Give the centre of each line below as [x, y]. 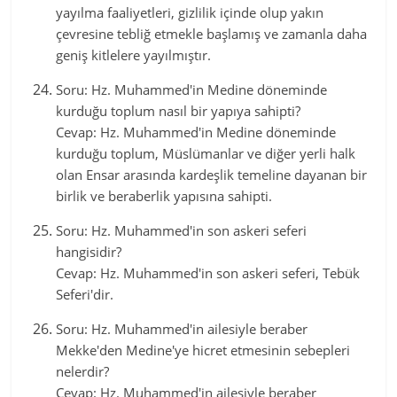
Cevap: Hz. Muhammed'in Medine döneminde [196, 132]
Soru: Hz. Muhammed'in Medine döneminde [192, 90]
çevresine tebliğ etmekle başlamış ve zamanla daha [212, 34]
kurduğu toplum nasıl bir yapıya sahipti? [179, 111]
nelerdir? [83, 371]
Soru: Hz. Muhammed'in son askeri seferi [182, 230]
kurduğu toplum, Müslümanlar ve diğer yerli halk [206, 153]
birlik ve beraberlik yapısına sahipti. [164, 196]
